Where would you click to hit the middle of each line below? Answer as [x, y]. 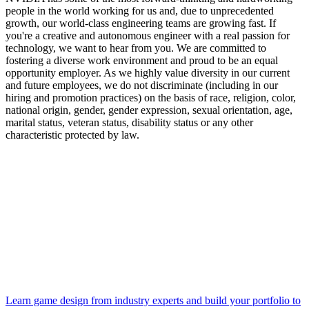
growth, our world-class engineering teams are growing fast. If [141, 23]
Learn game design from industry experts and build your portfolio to [153, 300]
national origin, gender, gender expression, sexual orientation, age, [149, 110]
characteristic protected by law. [72, 134]
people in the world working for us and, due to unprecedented [140, 10]
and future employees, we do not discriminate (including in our [142, 85]
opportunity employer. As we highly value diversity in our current [148, 72]
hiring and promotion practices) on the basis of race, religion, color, [151, 97]
